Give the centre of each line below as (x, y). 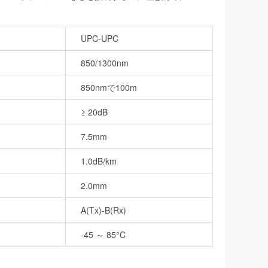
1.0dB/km (99, 161)
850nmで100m (109, 87)
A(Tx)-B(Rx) (103, 210)
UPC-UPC (100, 38)
